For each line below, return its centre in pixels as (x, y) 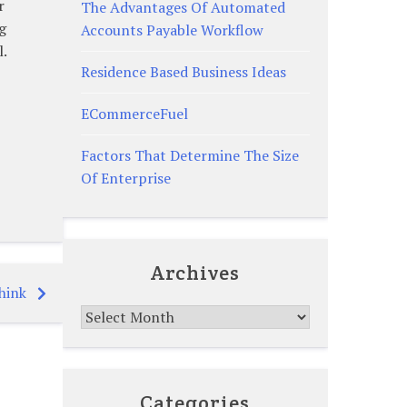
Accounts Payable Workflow (172, 30)
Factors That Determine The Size (189, 155)
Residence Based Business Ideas (183, 71)
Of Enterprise (125, 178)
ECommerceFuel (134, 113)
